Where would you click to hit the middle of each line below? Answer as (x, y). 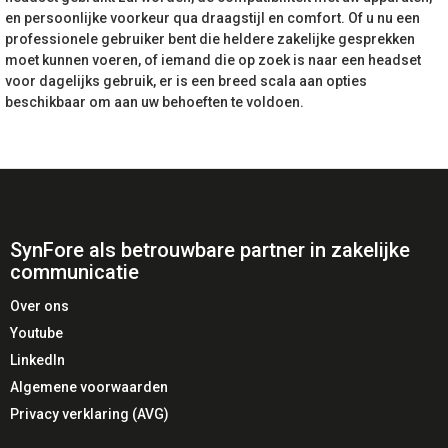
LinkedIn (37, 359)
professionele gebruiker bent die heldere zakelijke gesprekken (210, 38)
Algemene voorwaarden (89, 386)
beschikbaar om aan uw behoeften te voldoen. (154, 101)
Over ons (39, 305)
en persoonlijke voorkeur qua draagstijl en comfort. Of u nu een (212, 17)
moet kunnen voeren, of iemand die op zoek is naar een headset (213, 59)
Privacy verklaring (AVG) (89, 413)
